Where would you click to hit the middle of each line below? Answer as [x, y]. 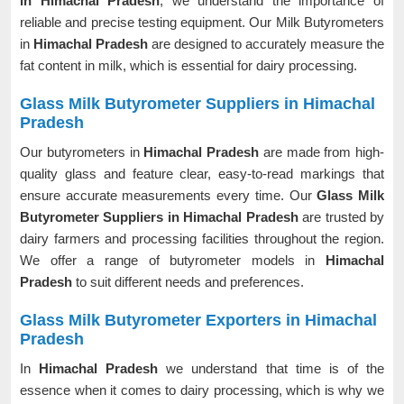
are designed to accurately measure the [268, 44]
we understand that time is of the [275, 368]
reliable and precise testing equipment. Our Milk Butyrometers [202, 22]
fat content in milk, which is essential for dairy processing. [190, 65]
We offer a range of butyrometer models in [173, 260]
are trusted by [341, 217]
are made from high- [323, 152]
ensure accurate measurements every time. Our [169, 195]
